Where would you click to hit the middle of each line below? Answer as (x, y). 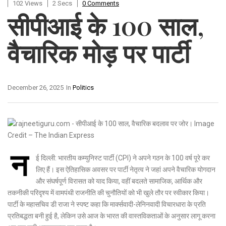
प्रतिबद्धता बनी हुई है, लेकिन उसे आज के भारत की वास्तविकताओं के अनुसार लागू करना (111, 216)
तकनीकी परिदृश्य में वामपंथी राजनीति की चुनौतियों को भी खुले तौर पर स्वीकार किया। (108, 192)
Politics (83, 87)
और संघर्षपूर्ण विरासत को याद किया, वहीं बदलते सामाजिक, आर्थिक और (119, 181)
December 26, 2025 (36, 87)
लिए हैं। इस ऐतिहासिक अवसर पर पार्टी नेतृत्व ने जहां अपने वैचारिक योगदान (126, 169)
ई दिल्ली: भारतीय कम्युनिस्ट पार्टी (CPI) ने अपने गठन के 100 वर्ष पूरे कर (123, 158)
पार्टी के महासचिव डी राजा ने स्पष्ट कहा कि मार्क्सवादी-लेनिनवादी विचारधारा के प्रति (107, 204)
